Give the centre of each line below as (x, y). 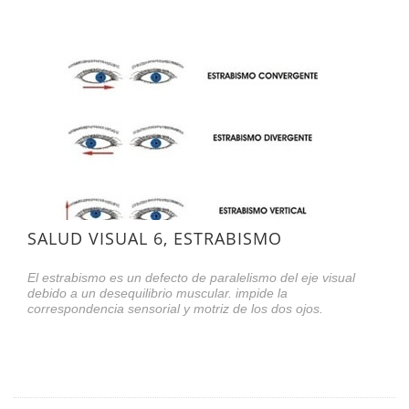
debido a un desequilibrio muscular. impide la (157, 293)
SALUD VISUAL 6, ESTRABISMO (155, 238)
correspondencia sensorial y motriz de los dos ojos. (175, 308)
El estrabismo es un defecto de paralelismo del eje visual (191, 277)
